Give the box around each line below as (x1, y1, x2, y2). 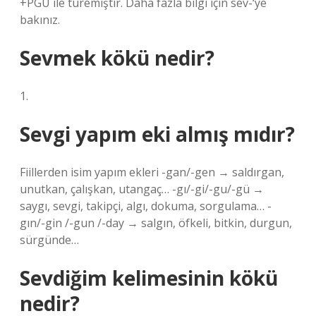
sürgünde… (20, 232, 79, 248)
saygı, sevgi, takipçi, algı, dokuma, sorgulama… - (20, 198, 272, 214)
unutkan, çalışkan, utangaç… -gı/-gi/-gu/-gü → (20, 181, 264, 197)
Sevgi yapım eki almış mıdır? (20, 121, 295, 147)
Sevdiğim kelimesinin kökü (20, 265, 278, 291)
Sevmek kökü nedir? (20, 44, 214, 71)
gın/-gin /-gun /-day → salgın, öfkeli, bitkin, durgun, (20, 215, 292, 231)
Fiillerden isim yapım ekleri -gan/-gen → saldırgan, (20, 164, 284, 180)
